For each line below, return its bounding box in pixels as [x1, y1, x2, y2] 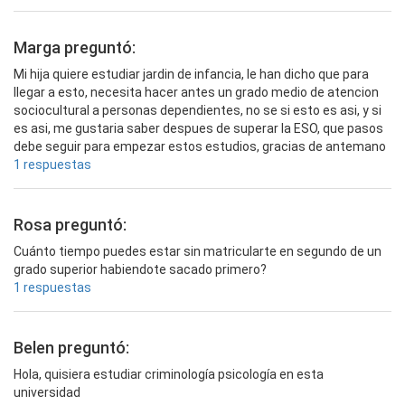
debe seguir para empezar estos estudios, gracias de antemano [14, 138, 386, 154]
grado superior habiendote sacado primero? [14, 261, 267, 277]
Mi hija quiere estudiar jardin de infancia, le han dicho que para [14, 66, 369, 81]
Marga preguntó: [14, 37, 136, 57]
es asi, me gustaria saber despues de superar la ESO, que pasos [14, 120, 383, 136]
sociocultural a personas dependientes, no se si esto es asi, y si [14, 102, 381, 118]
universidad [14, 385, 80, 400]
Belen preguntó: [14, 338, 129, 358]
